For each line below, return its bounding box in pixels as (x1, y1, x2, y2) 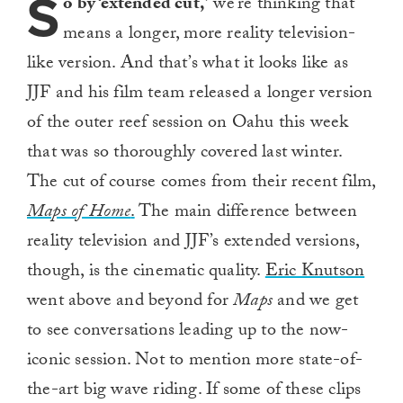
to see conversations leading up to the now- (27, 317, 349, 348)
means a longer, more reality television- (63, 20, 356, 51)
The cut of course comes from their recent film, (27, 168, 376, 200)
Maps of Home (27, 198, 131, 229)
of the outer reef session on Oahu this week (27, 109, 349, 140)
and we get (273, 287, 359, 318)
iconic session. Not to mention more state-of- (27, 346, 363, 378)
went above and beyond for (27, 287, 234, 318)
